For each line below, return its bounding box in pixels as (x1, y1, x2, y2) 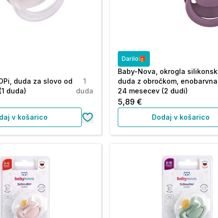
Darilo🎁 (122, 55, 146, 62)
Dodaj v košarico (152, 113, 210, 121)
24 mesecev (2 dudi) (118, 87, 188, 95)
